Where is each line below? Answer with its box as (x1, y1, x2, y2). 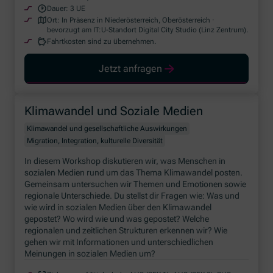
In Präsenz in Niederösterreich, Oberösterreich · (62, 16, 215, 25)
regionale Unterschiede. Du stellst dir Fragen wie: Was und (24, 191, 240, 201)
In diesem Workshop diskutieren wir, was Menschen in (24, 156, 226, 166)
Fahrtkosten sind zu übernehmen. (47, 37, 157, 46)
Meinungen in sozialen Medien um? (24, 249, 156, 259)
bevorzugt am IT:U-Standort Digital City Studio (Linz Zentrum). (47, 26, 249, 35)
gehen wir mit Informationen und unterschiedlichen (24, 237, 214, 247)
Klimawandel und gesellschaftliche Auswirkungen (27, 124, 188, 133)
